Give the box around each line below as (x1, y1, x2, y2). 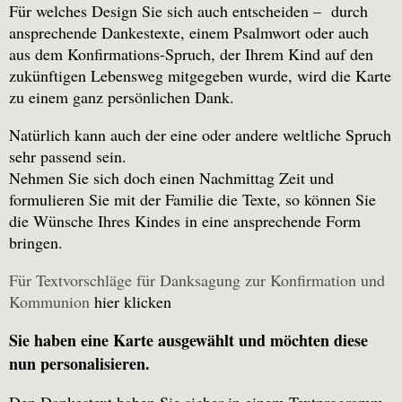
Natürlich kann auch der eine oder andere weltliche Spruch (9, 124, 391, 146)
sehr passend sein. (9, 145, 127, 168)
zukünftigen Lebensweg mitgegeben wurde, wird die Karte (9, 65, 391, 87)
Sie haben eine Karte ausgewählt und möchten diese (9, 328, 368, 353)
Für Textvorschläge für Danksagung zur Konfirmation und (9, 269, 385, 292)
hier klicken (90, 291, 171, 313)
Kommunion (9, 291, 90, 313)
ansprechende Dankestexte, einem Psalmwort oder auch (9, 22, 369, 44)
